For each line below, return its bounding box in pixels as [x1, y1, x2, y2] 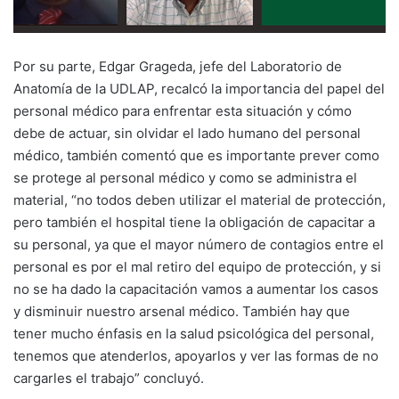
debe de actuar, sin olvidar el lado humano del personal [13, 125, 361, 142]
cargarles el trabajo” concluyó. [13, 370, 204, 387]
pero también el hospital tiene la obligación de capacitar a [13, 214, 375, 232]
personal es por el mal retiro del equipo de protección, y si [13, 258, 381, 276]
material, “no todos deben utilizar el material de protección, [13, 191, 386, 209]
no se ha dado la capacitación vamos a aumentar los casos [13, 281, 379, 298]
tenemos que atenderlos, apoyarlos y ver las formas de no [13, 347, 379, 365]
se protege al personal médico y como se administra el [13, 169, 357, 187]
